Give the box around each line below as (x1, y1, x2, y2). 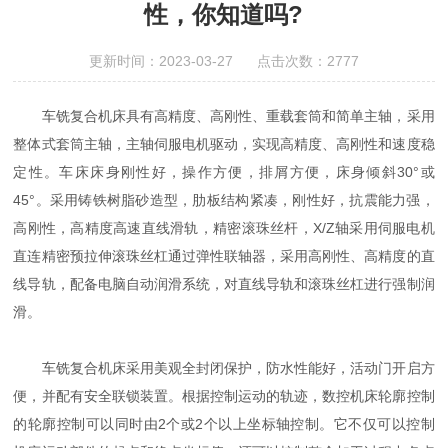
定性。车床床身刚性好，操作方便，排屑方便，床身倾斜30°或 (13, 163, 435, 180)
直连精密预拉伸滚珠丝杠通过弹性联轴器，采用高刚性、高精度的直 (13, 247, 435, 264)
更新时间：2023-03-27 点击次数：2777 (88, 52, 359, 69)
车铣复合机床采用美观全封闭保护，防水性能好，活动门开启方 (13, 359, 435, 376)
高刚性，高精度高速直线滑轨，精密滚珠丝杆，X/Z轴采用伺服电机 (13, 219, 435, 236)
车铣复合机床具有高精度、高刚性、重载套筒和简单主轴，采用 (13, 107, 435, 124)
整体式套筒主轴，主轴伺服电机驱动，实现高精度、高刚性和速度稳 (13, 135, 435, 152)
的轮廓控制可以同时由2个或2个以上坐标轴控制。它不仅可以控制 (13, 415, 435, 432)
